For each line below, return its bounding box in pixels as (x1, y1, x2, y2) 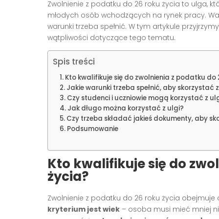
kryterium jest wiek (47, 204, 120, 215)
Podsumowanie (66, 124, 118, 134)
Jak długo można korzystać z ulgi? (67, 104, 184, 113)
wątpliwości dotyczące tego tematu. (47, 33, 175, 43)
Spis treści (53, 56, 95, 68)
